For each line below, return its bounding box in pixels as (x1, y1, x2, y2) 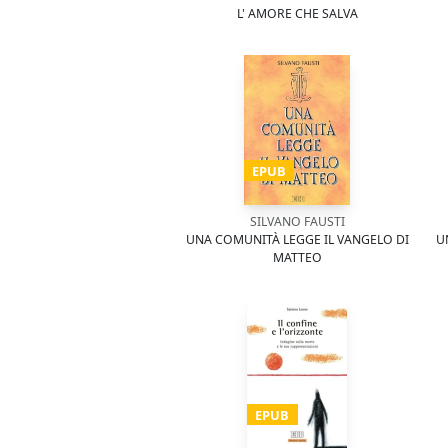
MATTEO (272, 249, 322, 266)
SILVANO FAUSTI (249, 213, 345, 230)
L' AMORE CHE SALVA (236, 5, 358, 22)
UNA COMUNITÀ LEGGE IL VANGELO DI (185, 231, 409, 248)
